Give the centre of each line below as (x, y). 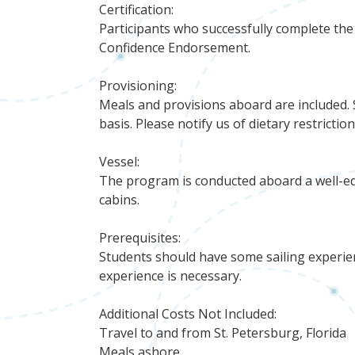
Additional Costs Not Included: (188, 313)
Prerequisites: (140, 237)
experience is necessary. (171, 275)
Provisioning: (138, 85)
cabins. (120, 199)
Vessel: (120, 161)
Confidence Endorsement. (175, 47)
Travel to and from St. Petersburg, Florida (223, 332)
